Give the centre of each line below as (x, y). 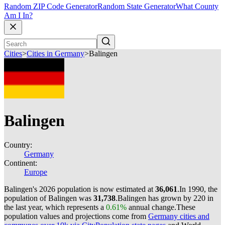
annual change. (151, 207)
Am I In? (18, 16)
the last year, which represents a (55, 207)
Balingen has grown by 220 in (165, 198)
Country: (18, 145)
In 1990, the (198, 189)
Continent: (21, 163)
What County (197, 7)
